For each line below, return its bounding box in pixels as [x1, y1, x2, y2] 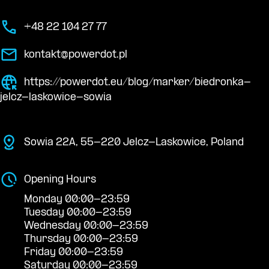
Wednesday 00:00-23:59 [24, 220, 148, 232]
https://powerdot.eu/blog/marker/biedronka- [24, 76, 251, 88]
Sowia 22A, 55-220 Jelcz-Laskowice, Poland [24, 136, 244, 148]
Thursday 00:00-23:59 [24, 233, 138, 245]
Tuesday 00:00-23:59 [24, 207, 131, 219]
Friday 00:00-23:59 [24, 246, 123, 258]
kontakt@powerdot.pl [24, 49, 127, 61]
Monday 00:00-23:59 [24, 193, 130, 205]
